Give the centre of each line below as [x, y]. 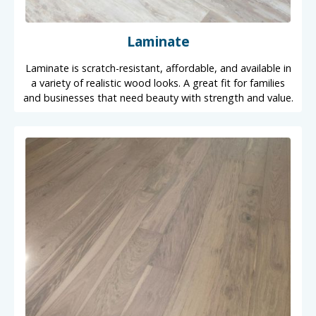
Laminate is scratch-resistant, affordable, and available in [158, 68]
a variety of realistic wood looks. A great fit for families [158, 83]
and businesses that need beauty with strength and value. [158, 97]
